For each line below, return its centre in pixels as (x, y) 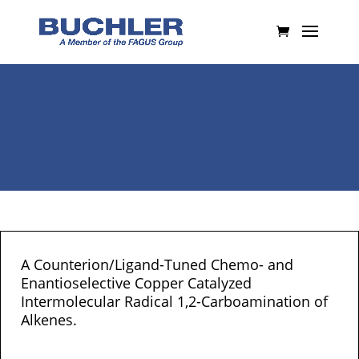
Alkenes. (49, 320)
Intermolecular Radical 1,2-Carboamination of (174, 301)
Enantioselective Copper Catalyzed (136, 283)
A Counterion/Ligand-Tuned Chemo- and (157, 264)
